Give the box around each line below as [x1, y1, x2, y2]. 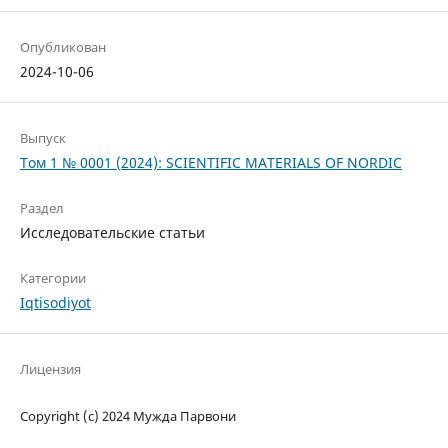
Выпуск [19, 128, 66, 147]
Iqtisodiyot [19, 292, 91, 312]
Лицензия [19, 359, 81, 378]
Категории [19, 268, 86, 287]
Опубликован [19, 37, 106, 56]
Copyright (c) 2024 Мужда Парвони [19, 406, 236, 425]
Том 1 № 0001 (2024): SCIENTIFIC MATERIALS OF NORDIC [19, 152, 402, 172]
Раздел [19, 198, 64, 217]
